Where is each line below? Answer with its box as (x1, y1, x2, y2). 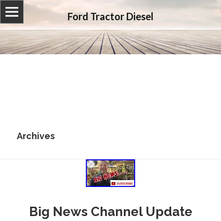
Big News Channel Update (29, 204, 192, 219)
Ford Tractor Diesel (68, 10, 153, 23)
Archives (17, 131, 55, 142)
